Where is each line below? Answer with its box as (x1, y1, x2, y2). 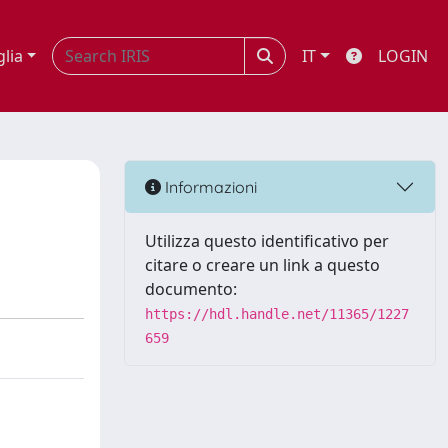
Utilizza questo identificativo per (145, 230, 389, 252)
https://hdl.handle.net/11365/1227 (145, 306, 409, 322)
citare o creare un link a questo (145, 254, 380, 276)
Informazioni (161, 176, 257, 197)
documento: (145, 278, 237, 300)
